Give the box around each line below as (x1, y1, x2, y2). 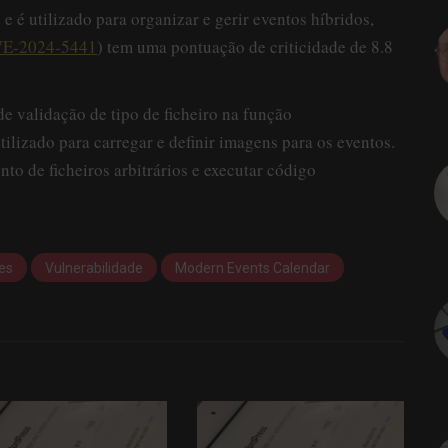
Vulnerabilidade (45, 260, 143, 277)
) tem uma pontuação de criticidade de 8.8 (97, 34, 393, 58)
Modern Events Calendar (175, 260, 330, 277)
